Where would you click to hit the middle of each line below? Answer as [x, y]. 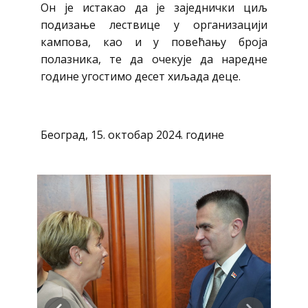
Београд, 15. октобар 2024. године [132, 135]
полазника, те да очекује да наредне [154, 59]
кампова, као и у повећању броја [154, 42]
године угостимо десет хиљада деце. [141, 76]
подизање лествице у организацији [154, 25]
